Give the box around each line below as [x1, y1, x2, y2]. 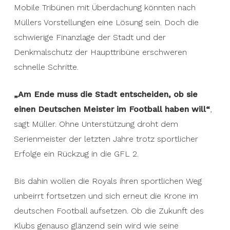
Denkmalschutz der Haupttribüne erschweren [13, 47, 187, 57]
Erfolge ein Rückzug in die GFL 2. [13, 149, 139, 159]
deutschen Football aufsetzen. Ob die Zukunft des [13, 206, 204, 216]
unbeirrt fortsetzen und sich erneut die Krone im [13, 191, 198, 201]
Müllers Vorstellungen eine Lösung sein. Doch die [13, 17, 199, 28]
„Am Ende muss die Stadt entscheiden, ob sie [13, 89, 198, 100]
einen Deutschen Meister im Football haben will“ [13, 104, 210, 114]
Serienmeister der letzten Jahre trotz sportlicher [13, 134, 198, 144]
